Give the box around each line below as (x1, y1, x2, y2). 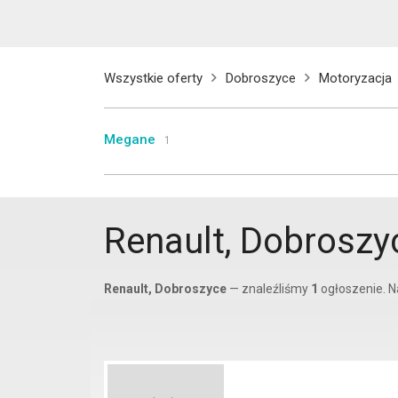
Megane (104, 131, 155, 147)
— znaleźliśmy (227, 282, 311, 296)
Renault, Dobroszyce (104, 282, 227, 296)
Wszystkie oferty (104, 70, 203, 86)
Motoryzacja (319, 70, 392, 86)
